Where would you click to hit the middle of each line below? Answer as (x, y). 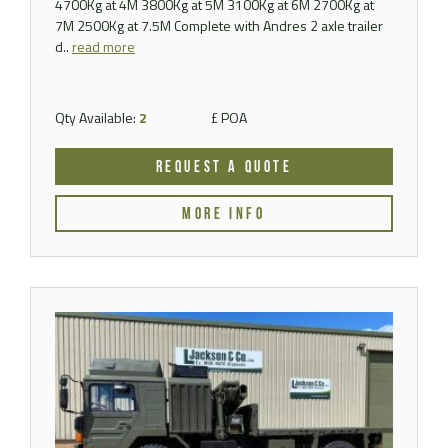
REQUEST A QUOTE (224, 168)
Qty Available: (97, 117)
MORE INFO (224, 215)
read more (103, 46)
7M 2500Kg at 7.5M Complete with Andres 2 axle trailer (219, 25)
